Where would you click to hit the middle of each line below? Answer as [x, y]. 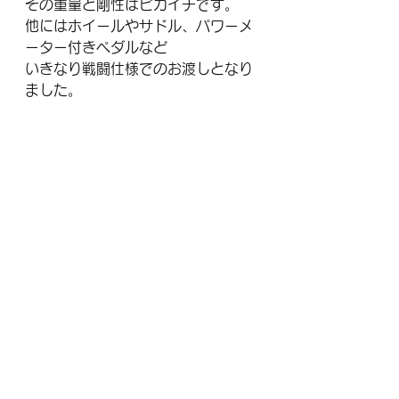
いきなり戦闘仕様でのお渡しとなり [139, 68]
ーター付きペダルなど [96, 47]
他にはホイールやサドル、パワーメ [139, 25]
